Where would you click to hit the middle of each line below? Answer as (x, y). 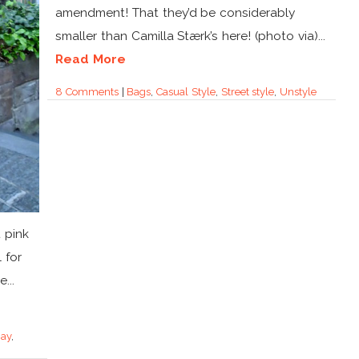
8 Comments (87, 91)
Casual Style (186, 91)
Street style (248, 91)
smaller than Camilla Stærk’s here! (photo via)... (190, 35)
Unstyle (298, 91)
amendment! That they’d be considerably (175, 12)
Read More (91, 58)
